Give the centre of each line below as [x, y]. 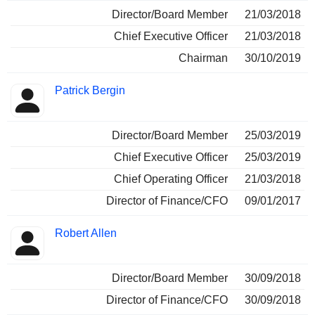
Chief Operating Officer [171, 179]
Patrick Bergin [90, 91]
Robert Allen [86, 233]
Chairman [203, 58]
